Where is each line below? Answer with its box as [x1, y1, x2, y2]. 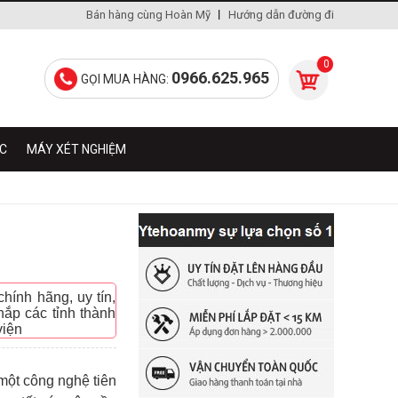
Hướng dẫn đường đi [228, 8, 334, 21]
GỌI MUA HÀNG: [81, 72, 171, 86]
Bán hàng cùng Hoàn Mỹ [86, 8, 211, 21]
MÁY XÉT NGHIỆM [27, 142, 126, 156]
